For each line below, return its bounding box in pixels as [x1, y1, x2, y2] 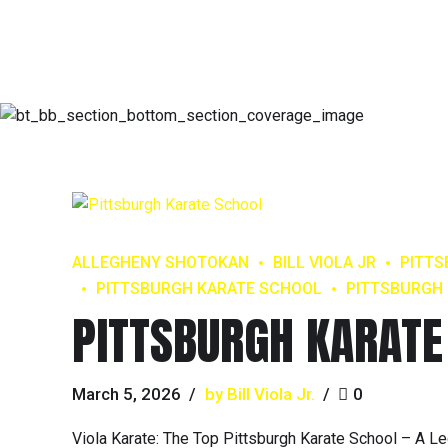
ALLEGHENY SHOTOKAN [72, 253, 249, 272]
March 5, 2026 [72, 384, 181, 405]
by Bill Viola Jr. [204, 384, 315, 405]
